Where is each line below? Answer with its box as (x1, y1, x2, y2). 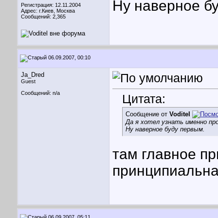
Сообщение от (126, 110, 169, 118)
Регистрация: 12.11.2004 (21, 2, 81, 8)
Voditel (169, 110, 190, 118)
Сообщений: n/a (21, 90, 60, 96)
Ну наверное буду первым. (126, 126, 205, 133)
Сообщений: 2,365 (21, 14, 66, 19)
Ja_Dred (21, 71, 44, 78)
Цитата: (122, 92, 165, 106)
